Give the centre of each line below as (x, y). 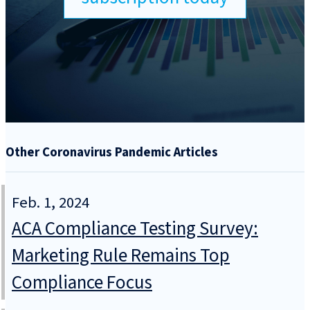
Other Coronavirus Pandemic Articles (112, 152)
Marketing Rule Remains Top (121, 256)
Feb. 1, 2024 (51, 203)
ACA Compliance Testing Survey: (135, 229)
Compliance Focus (82, 283)
